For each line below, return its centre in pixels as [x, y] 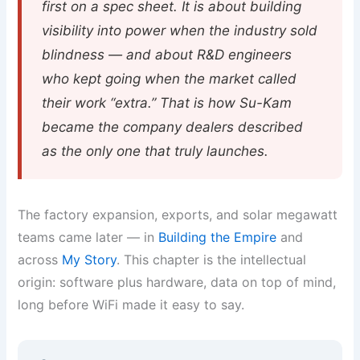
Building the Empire [218, 237]
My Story [90, 260]
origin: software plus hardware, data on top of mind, [177, 282]
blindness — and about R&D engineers [167, 55]
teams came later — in [88, 237]
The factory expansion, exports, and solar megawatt [178, 215]
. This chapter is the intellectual [212, 260]
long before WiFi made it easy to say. [131, 305]
